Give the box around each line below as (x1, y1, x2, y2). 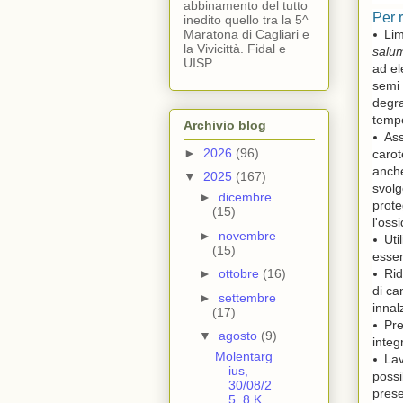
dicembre (218, 190, 272, 205)
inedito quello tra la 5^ (184, 13, 309, 28)
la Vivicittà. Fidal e (184, 41, 286, 57)
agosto (218, 328, 261, 344)
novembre (218, 228, 276, 243)
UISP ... (184, 56, 227, 71)
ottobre (218, 266, 263, 282)
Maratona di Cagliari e (184, 27, 309, 42)
